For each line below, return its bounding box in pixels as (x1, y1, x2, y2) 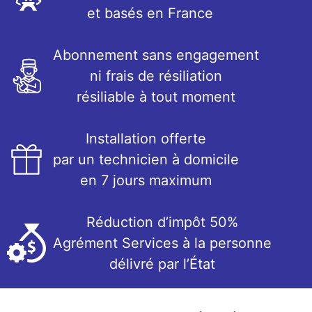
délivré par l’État (109, 256, 215, 272)
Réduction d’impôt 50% (86, 214, 238, 231)
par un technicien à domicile (53, 151, 239, 168)
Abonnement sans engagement (53, 47, 259, 63)
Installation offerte (86, 130, 206, 147)
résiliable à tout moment (77, 88, 235, 105)
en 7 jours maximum (80, 172, 212, 189)
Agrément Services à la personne (53, 235, 272, 251)
